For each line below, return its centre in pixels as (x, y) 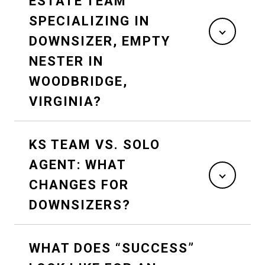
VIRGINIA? (65, 102)
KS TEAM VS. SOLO (95, 145)
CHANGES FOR (79, 185)
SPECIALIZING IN (89, 21)
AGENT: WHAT (78, 165)
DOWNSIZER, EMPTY (100, 41)
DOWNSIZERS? (80, 205)
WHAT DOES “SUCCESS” (112, 248)
